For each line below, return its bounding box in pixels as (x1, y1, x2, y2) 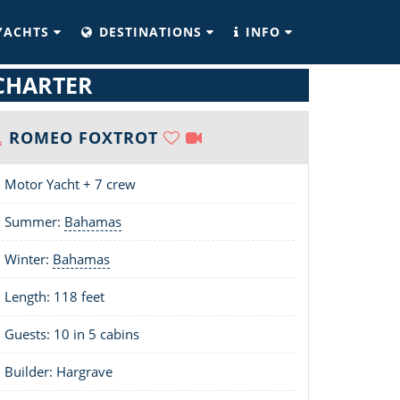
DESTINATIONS (95, 23, 206, 40)
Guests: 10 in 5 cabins (4, 325, 139, 343)
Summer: (4, 212, 64, 230)
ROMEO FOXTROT (4, 127, 158, 148)
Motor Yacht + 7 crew (4, 175, 136, 193)
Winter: (4, 250, 53, 268)
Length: (4, 287, 54, 305)
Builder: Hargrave (4, 362, 112, 380)
